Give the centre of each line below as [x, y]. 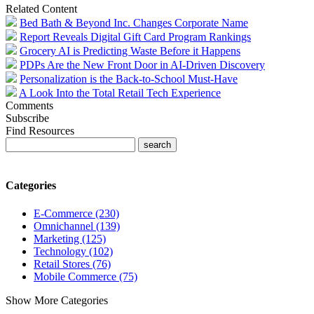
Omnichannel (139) [77, 226]
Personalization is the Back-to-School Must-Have [129, 79]
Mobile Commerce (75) [86, 276]
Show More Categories [57, 300]
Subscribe [27, 118]
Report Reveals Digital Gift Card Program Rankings [135, 37]
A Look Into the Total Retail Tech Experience [120, 93]
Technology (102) [73, 251]
